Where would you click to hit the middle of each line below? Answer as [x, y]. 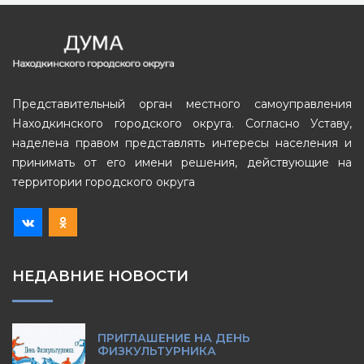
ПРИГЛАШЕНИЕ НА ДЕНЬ [174, 338]
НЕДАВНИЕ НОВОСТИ [100, 276]
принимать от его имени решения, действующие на [182, 162]
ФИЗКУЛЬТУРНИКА [157, 351]
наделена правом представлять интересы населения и [182, 143]
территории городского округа [104, 182]
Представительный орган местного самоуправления [182, 104]
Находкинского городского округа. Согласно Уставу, [182, 123]
